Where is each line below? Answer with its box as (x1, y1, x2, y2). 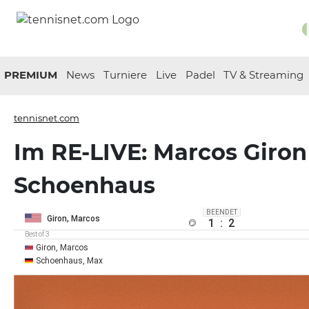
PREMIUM (4, 68, 58, 81)
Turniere (103, 68, 147, 81)
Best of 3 (25, 230, 50, 238)
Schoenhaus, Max (36, 255, 103, 266)
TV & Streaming (223, 68, 304, 81)
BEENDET (206, 208, 237, 216)
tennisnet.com (14, 112, 79, 123)
